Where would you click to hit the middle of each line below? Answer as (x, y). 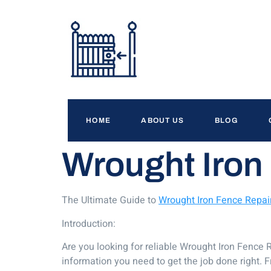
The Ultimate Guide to (110, 201)
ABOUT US (163, 121)
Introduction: (89, 224)
